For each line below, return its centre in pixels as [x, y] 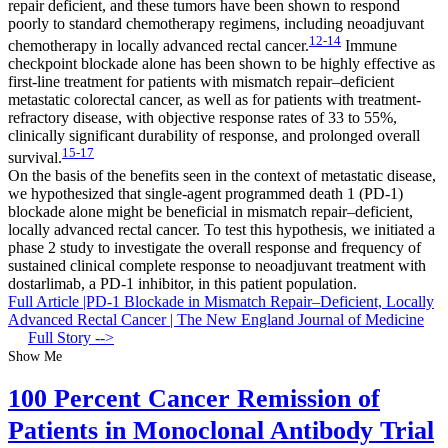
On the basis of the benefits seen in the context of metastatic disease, [222, 176]
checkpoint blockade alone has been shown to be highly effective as [221, 64]
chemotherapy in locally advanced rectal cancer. [158, 46]
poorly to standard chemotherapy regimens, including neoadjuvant [216, 23]
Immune [369, 46]
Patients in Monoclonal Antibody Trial [221, 430]
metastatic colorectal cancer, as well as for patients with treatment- [214, 100]
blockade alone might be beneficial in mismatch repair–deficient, [210, 212]
